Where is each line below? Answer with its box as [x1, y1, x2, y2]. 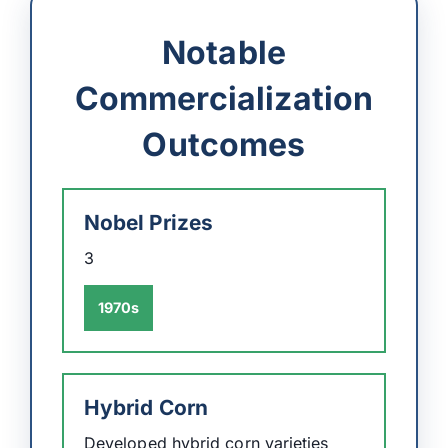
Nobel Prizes [84, 209, 213, 235]
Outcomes [142, 124, 306, 164]
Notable [161, 32, 287, 72]
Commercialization [74, 78, 374, 118]
